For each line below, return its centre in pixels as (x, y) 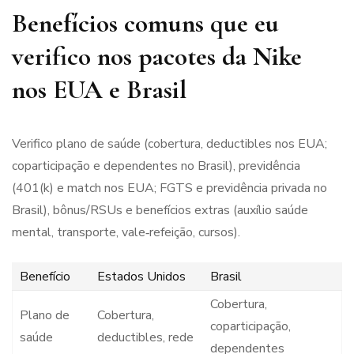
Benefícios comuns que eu (145, 24)
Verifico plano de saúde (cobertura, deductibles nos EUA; (169, 144)
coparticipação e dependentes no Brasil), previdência (156, 166)
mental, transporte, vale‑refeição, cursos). (126, 233)
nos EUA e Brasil (99, 90)
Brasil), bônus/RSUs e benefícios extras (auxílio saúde (160, 211)
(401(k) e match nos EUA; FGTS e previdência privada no (169, 188)
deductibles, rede (145, 338)
